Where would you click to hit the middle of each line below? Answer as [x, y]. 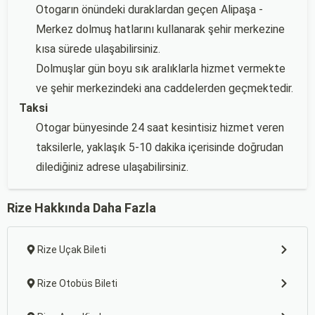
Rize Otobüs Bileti [77, 283]
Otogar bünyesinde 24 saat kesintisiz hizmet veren [160, 128]
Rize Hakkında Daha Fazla [82, 208]
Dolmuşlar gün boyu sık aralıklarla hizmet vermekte [161, 69]
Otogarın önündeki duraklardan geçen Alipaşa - [149, 9]
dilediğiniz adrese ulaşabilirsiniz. [112, 167]
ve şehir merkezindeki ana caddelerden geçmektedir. [165, 88]
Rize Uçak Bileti [72, 250]
